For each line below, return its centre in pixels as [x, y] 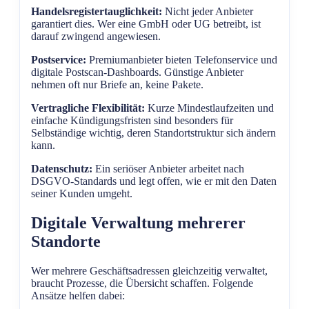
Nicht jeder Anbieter [208, 11]
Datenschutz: [62, 168]
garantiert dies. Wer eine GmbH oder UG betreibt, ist [146, 23]
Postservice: [59, 59]
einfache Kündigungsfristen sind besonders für [132, 120]
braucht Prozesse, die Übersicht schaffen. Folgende [142, 283]
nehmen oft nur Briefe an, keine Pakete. [117, 84]
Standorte [66, 241]
